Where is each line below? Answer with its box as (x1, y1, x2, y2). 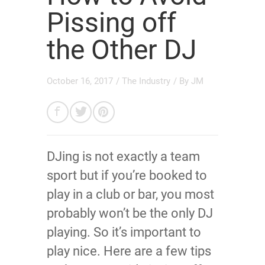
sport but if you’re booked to (47, 168, 207, 183)
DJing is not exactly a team (47, 149, 200, 164)
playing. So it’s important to (47, 225, 201, 240)
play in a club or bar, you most (47, 187, 214, 202)
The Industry (122, 76, 170, 87)
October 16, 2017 (47, 76, 113, 87)
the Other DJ (47, 34, 196, 66)
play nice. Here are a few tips (47, 244, 211, 259)
